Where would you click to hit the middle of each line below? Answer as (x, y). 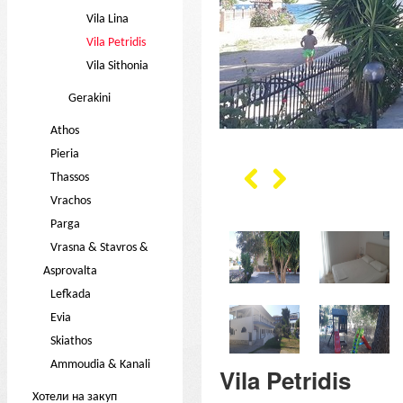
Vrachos (71, 201)
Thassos (70, 178)
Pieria (65, 154)
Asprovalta (71, 271)
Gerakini (90, 99)
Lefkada (71, 295)
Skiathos (72, 341)
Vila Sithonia (118, 66)
